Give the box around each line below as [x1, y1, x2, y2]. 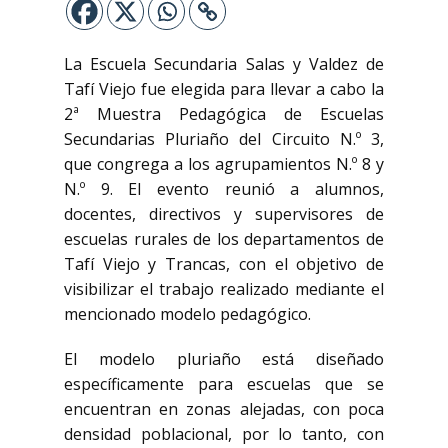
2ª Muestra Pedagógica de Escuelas [64, 103, 384, 125]
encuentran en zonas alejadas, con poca [64, 398, 384, 420]
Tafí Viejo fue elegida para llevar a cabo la [64, 78, 384, 100]
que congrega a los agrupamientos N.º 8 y [64, 153, 384, 175]
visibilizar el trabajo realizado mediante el [64, 278, 384, 300]
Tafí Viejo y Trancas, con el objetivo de [64, 253, 384, 275]
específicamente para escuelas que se [64, 373, 384, 395]
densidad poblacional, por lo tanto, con [64, 423, 384, 445]
